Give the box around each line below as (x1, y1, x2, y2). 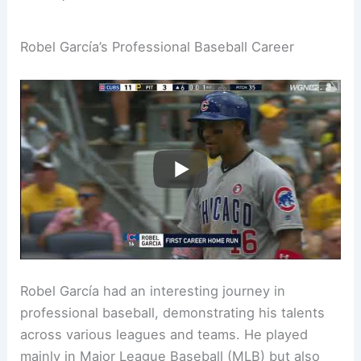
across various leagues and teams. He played (20, 326, 309, 343)
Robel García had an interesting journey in (20, 283, 286, 300)
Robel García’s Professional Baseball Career (20, 39, 295, 56)
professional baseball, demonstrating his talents (20, 305, 326, 322)
